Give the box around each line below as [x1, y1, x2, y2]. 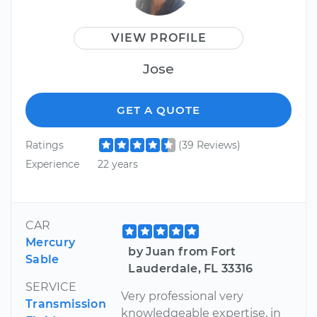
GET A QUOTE [117, 103, 200, 117]
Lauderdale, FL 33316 [128, 261, 253, 275]
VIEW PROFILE [110, 30, 207, 45]
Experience [25, 158, 79, 171]
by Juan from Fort [128, 244, 236, 258]
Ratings [25, 138, 64, 151]
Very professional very [121, 289, 244, 303]
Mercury [25, 235, 76, 249]
